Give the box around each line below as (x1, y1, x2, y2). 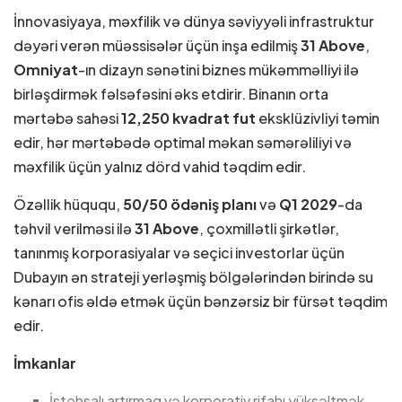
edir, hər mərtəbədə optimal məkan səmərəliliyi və (13, 132, 352, 152)
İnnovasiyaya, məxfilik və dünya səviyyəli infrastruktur (13, 11, 374, 31)
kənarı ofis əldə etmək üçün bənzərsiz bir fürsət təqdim (13, 291, 388, 310)
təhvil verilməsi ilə (13, 218, 135, 238)
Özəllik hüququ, (13, 194, 123, 214)
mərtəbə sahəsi (13, 108, 121, 127)
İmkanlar (13, 353, 76, 372)
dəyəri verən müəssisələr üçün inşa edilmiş (13, 35, 301, 55)
